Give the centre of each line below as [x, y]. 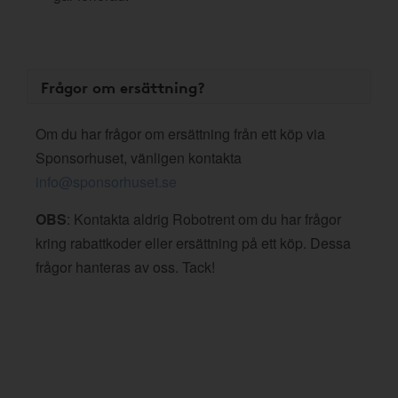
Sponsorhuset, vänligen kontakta [139, 158]
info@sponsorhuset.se [106, 182]
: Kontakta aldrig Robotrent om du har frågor [204, 219]
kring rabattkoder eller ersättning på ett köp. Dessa [193, 243]
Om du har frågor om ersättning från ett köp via [180, 134]
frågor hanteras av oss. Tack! [125, 267]
